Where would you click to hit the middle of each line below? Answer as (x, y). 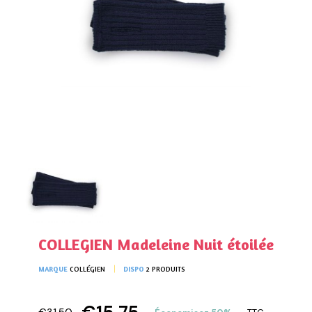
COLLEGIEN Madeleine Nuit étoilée (156, 244)
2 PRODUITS (166, 268)
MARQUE (53, 268)
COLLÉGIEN (87, 268)
